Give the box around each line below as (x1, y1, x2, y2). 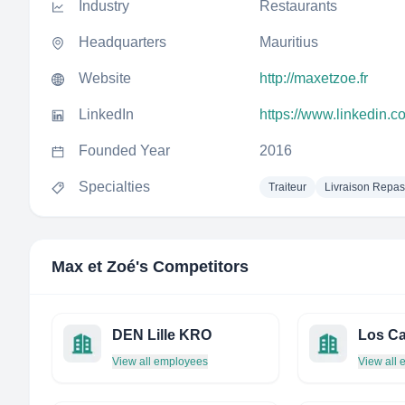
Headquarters (79, 34, 166, 50)
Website (79, 71, 131, 86)
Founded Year (79, 143, 170, 158)
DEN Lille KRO (112, 327, 212, 343)
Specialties (79, 179, 150, 194)
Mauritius (259, 34, 318, 50)
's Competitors (136, 258, 249, 276)
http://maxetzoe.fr (259, 71, 368, 86)
